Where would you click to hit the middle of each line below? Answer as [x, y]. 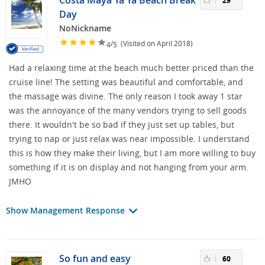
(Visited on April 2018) [155, 43]
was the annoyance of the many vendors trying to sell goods [128, 111]
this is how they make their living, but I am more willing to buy [132, 153]
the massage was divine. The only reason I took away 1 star [126, 96]
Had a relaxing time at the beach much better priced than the [131, 68]
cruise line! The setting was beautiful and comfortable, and [126, 82]
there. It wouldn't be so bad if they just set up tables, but [122, 125]
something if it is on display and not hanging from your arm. [129, 167]
